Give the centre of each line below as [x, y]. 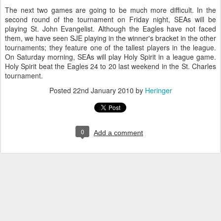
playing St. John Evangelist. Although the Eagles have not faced [110, 29]
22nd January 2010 [103, 90]
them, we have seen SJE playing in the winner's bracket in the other [110, 38]
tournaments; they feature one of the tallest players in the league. [110, 47]
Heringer [158, 90]
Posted [61, 90]
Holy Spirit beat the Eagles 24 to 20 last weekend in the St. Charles [110, 66]
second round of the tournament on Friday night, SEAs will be [110, 19]
